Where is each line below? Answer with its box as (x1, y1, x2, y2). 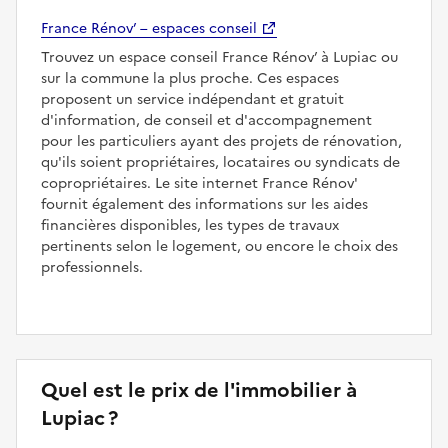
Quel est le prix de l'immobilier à (41, 375, 357, 406)
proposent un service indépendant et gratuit (41, 89, 344, 111)
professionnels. (41, 257, 143, 279)
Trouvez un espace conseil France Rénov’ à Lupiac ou (41, 47, 398, 69)
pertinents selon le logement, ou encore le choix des (41, 236, 398, 258)
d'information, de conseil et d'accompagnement (41, 110, 372, 132)
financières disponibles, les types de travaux (41, 215, 339, 237)
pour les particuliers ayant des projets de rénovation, (41, 131, 402, 153)
